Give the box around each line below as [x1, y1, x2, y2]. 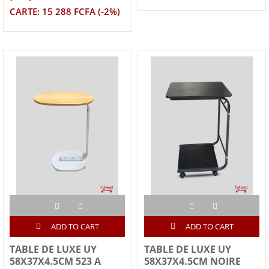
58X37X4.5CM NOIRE [144, 254, 241, 268]
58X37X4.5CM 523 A [10, 254, 101, 268]
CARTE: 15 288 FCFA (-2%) [10, 5, 120, 19]
